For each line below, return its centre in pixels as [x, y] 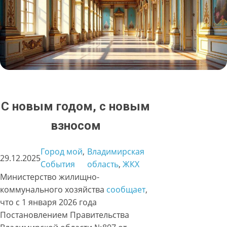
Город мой [62, 152]
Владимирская [116, 152]
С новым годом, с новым [76, 107]
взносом [75, 126]
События [58, 164]
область [103, 164]
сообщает [126, 190]
